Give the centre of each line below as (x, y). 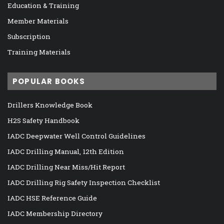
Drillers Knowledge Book (50, 105)
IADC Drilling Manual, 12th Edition (66, 152)
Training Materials (39, 52)
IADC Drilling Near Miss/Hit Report (66, 167)
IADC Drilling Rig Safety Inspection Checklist (84, 183)
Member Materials (38, 21)
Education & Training (43, 6)
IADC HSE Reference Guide (52, 198)
